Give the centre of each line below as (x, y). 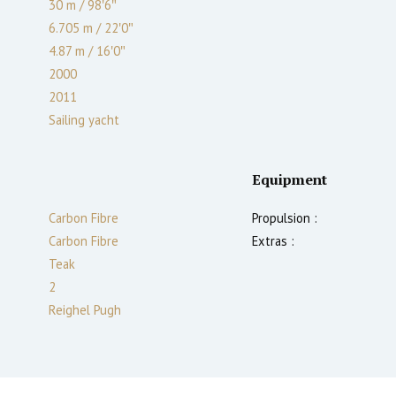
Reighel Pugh (85, 309)
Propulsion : (285, 217)
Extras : (273, 240)
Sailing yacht (84, 119)
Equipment (289, 179)
